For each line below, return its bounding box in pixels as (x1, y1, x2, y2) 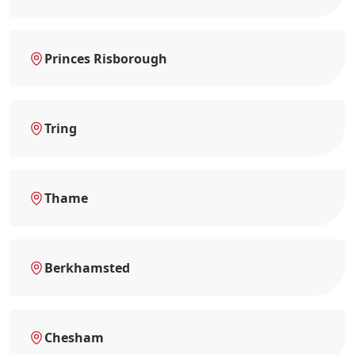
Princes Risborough (44, 49, 167, 67)
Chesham (44, 328, 104, 346)
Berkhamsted (44, 258, 130, 277)
